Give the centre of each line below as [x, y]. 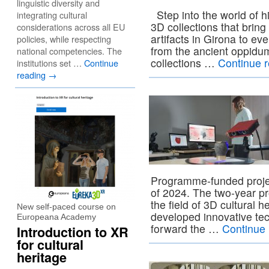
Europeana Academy [56, 217]
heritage [42, 257]
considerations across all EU [71, 27]
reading [32, 75]
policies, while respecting [64, 39]
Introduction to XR [73, 232]
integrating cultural [52, 15]
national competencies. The [69, 51]
